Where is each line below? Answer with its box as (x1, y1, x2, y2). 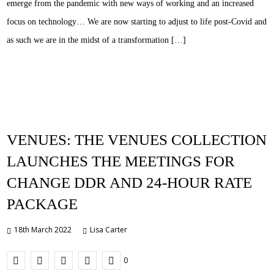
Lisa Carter (90, 224, 128, 235)
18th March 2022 (14, 224, 72, 235)
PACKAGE (7, 196, 78, 213)
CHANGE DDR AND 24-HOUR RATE (7, 174, 253, 191)
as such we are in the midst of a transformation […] (7, 35, 187, 45)
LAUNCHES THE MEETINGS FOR (7, 153, 235, 170)
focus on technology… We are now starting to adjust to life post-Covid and (7, 17, 267, 27)
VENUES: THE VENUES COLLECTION (7, 131, 267, 149)
